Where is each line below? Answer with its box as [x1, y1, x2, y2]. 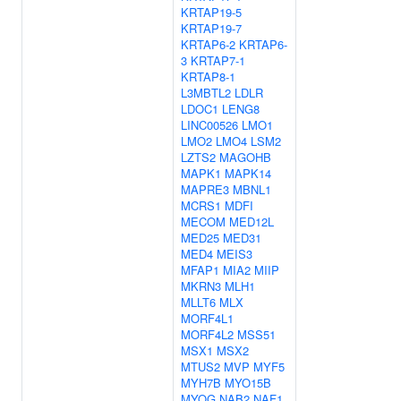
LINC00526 [181, 116, 238, 133]
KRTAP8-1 [181, 68, 235, 85]
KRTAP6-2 [181, 36, 235, 53]
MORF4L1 [181, 310, 234, 327]
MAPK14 [225, 165, 271, 182]
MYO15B [225, 374, 271, 391]
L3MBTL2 [181, 84, 231, 101]
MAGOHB [219, 149, 271, 166]
